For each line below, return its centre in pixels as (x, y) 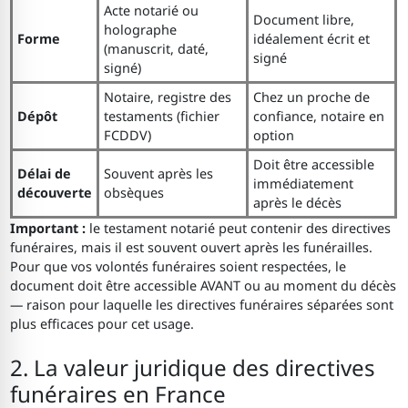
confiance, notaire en (318, 117)
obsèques (133, 193)
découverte (54, 193)
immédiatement (303, 184)
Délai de (44, 174)
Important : (48, 229)
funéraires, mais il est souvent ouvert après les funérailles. (192, 248)
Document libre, (303, 20)
